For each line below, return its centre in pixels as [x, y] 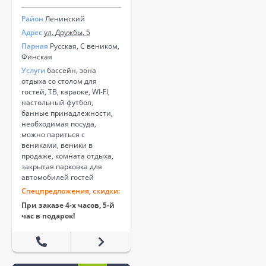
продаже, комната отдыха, [67, 156]
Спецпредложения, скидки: [71, 191]
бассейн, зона [71, 71]
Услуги [33, 71]
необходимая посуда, [59, 124]
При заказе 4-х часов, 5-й [68, 205]
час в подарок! [48, 216]
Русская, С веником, [84, 46]
